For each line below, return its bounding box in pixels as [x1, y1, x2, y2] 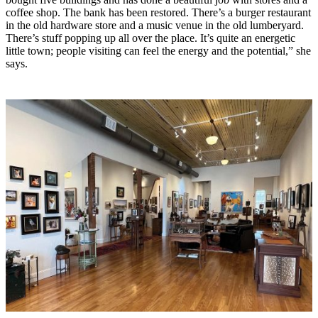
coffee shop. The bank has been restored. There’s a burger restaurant [6, 6, 311, 18]
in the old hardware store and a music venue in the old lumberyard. [6, 18, 304, 31]
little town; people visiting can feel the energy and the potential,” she [6, 44, 311, 57]
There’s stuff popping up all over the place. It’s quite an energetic [6, 31, 295, 44]
